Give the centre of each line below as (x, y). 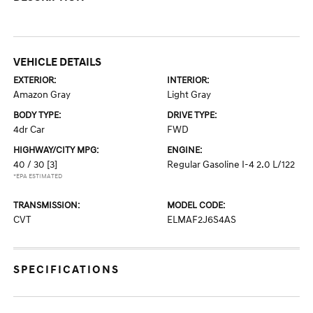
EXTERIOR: (35, 80)
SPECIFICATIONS (67, 270)
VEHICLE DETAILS (58, 62)
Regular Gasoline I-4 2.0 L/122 (231, 165)
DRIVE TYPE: (192, 115)
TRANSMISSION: (47, 205)
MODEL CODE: (196, 205)
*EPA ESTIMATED (38, 176)
